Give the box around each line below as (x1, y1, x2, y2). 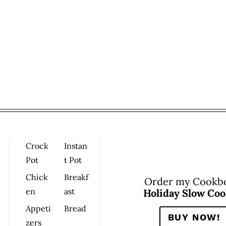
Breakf (64, 172, 88, 182)
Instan (64, 141, 87, 151)
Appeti (26, 203, 51, 213)
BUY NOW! (167, 212, 220, 222)
